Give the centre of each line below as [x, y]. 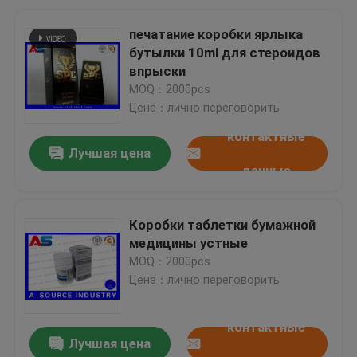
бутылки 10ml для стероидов [225, 52]
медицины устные [189, 243]
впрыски [158, 71]
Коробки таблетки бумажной [223, 224]
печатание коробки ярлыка [216, 34]
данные [267, 170]
